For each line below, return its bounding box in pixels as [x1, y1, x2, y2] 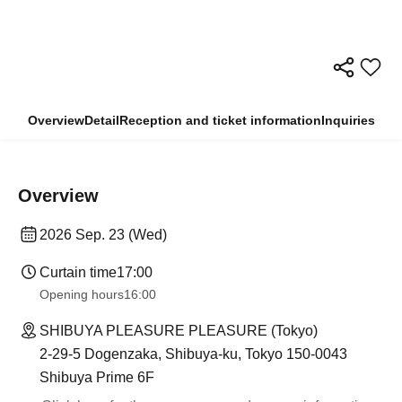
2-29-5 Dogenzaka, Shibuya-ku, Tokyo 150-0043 [39, 345, 347, 362]
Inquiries [320, 112, 375, 127]
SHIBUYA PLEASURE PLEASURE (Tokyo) [39, 322, 318, 338]
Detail [83, 112, 119, 127]
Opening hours [39, 286, 124, 301]
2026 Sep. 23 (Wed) [39, 226, 167, 242]
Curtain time [39, 264, 117, 280]
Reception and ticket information [118, 112, 321, 127]
